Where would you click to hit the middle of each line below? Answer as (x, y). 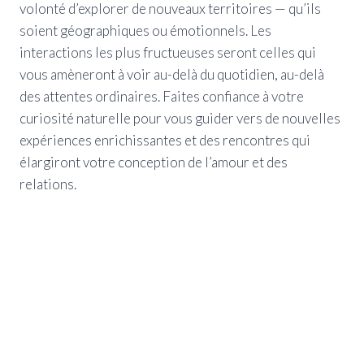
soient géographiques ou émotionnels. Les (145, 30)
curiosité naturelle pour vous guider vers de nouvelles (180, 118)
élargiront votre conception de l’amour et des (154, 162)
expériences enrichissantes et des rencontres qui (165, 140)
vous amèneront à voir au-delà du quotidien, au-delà (172, 74)
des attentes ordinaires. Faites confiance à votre (162, 96)
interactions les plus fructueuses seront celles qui (168, 52)
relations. (48, 184)
